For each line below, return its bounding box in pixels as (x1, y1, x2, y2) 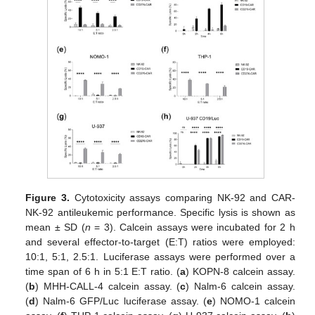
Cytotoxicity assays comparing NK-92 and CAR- (69, 191, 295, 203)
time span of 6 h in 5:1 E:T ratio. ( (25, 265, 181, 277)
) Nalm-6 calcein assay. (186, 280, 295, 292)
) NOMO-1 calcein (212, 295, 295, 307)
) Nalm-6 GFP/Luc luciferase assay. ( (35, 295, 207, 307)
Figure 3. (25, 191, 70, 203)
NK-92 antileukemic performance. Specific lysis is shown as (25, 206, 295, 218)
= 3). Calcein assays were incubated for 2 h (90, 221, 295, 233)
